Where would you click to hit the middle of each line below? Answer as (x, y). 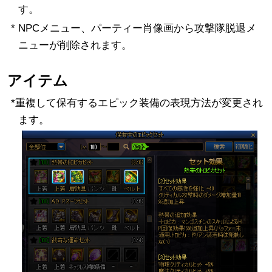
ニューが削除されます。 (75, 46)
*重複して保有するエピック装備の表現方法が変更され (137, 103)
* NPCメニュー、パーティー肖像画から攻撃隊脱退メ (133, 29)
